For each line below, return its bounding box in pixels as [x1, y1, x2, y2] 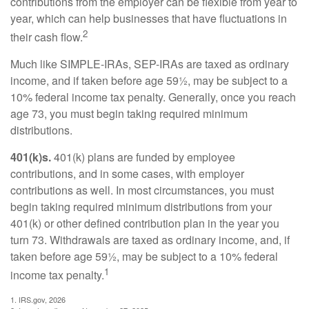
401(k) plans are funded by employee [51, 148, 235, 165]
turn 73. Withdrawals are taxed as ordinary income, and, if [10, 231, 290, 248]
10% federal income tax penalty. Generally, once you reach [10, 88, 296, 105]
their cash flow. [10, 28, 83, 45]
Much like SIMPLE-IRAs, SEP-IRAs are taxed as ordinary [10, 55, 289, 72]
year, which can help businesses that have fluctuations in [10, 10, 287, 26]
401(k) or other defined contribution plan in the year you [10, 215, 279, 231]
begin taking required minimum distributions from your [10, 198, 272, 215]
